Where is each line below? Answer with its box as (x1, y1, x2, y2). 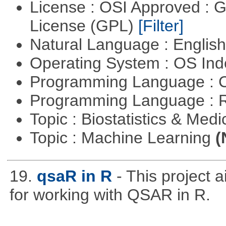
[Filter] (138, 17, 184, 35)
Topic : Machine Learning (29, 129, 215, 147)
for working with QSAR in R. (9, 186, 210, 204)
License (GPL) (29, 17, 138, 35)
